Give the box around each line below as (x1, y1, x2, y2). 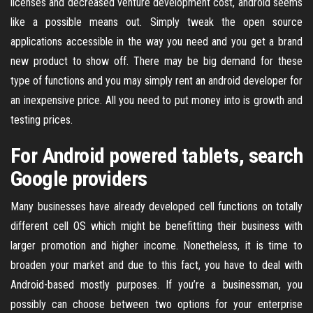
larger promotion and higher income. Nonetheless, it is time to (10, 239, 303, 252)
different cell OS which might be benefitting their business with (10, 219, 303, 233)
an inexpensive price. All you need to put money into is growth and (10, 94, 303, 107)
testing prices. (10, 113, 73, 126)
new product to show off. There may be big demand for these (10, 54, 303, 68)
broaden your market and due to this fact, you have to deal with (10, 259, 303, 272)
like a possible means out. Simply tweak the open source (10, 15, 303, 29)
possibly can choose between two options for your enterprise (10, 298, 303, 311)
